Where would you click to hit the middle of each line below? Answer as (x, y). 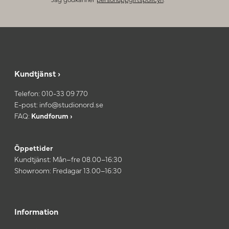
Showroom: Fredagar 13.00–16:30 (68, 170)
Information (36, 211)
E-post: (27, 104)
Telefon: (28, 93)
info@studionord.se (71, 104)
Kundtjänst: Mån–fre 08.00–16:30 (69, 159)
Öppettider (33, 147)
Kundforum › (52, 115)
